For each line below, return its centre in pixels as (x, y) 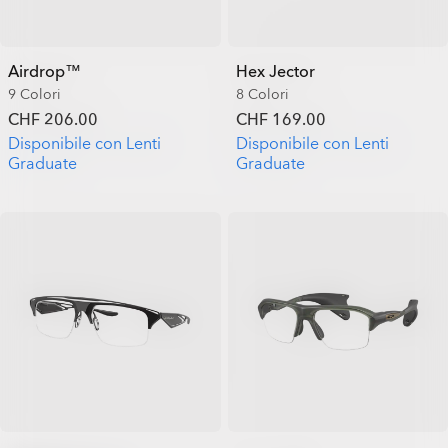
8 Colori (262, 94)
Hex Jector (275, 71)
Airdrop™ (44, 71)
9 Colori (34, 94)
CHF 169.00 (280, 119)
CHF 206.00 (53, 119)
